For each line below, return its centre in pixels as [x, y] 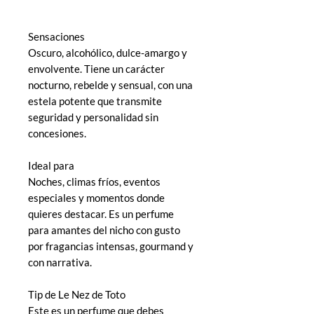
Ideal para [51, 165]
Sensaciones [56, 36]
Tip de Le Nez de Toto [77, 294]
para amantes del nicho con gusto [104, 230]
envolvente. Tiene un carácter [96, 68]
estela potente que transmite [95, 101]
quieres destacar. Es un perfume [101, 213]
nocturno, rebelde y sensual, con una [110, 84]
